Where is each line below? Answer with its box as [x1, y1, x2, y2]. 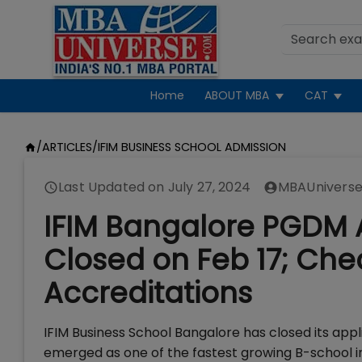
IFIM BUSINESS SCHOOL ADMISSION [97, 139, 286, 155]
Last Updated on [58, 178, 168, 196]
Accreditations [44, 273, 252, 313]
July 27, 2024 [167, 178, 250, 196]
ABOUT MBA [204, 87, 270, 103]
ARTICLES [41, 139, 92, 155]
